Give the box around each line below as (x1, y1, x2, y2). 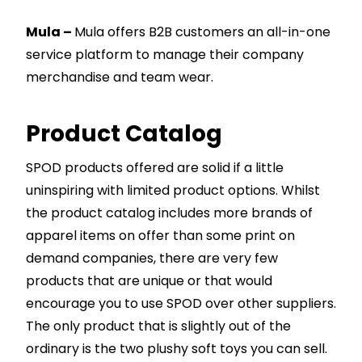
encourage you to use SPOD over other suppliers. (26, 294, 336, 314)
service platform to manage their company (26, 45, 304, 65)
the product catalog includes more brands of (26, 204, 313, 223)
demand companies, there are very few (26, 249, 278, 268)
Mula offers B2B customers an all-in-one (74, 23, 330, 42)
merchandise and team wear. (26, 68, 213, 87)
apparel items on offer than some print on (26, 226, 295, 246)
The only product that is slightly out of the (26, 317, 291, 336)
